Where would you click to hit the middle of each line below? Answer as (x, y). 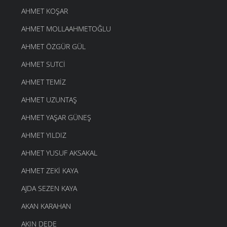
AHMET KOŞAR (45, 11)
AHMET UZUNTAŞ (49, 99)
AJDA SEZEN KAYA (49, 188)
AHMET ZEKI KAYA (50, 170)
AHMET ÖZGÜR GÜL (53, 46)
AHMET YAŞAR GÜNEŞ (56, 117)
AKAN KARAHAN (46, 206)
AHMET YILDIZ (44, 135)
